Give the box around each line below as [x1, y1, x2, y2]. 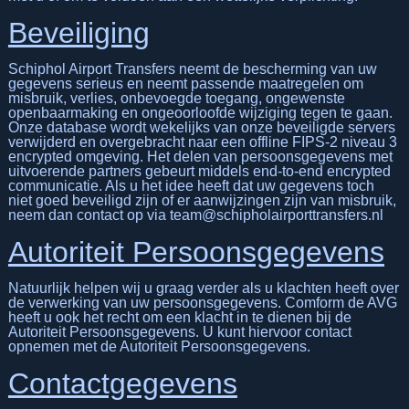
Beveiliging [7, 16, 150, 49]
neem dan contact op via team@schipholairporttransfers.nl [7, 206, 383, 223]
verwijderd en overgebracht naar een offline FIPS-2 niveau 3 [7, 133, 397, 150]
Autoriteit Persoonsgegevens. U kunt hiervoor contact [7, 323, 351, 340]
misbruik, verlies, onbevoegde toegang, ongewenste [7, 89, 345, 106]
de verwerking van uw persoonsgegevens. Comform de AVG [7, 294, 397, 310]
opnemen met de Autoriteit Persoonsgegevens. [7, 338, 310, 354]
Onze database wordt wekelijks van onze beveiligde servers [7, 119, 395, 135]
